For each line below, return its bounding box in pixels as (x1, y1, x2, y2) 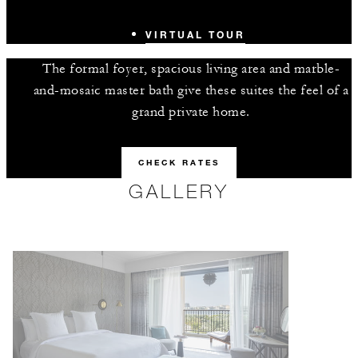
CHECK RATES (138, 157, 220, 168)
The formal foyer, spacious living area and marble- (42, 61, 340, 77)
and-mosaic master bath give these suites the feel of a (33, 82, 349, 98)
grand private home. (132, 104, 250, 120)
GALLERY (129, 179, 229, 202)
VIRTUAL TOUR (145, 28, 245, 41)
